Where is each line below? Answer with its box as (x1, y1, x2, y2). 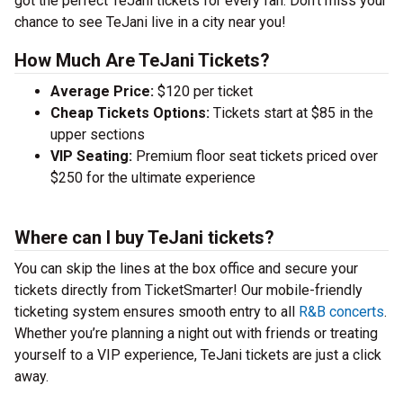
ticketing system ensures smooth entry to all (14, 303, 299, 320)
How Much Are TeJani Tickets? (14, 49, 270, 71)
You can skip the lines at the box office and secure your (14, 260, 358, 277)
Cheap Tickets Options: (50, 104, 210, 121)
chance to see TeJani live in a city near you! (14, 13, 286, 31)
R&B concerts (299, 303, 384, 320)
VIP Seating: (50, 148, 132, 165)
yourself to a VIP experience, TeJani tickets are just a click (14, 346, 381, 363)
